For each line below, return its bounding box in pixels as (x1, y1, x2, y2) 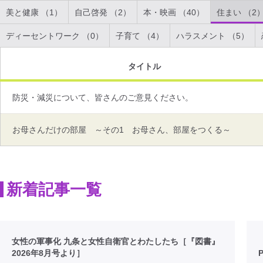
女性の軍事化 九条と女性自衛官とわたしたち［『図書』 (12, 237, 220, 246)
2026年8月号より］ (12, 248, 85, 258)
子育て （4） (116, 31, 164, 41)
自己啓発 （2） (75, 8, 131, 17)
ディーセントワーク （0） (6, 31, 103, 41)
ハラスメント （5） (176, 31, 249, 41)
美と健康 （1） (6, 8, 62, 17)
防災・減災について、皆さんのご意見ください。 (12, 93, 193, 102)
